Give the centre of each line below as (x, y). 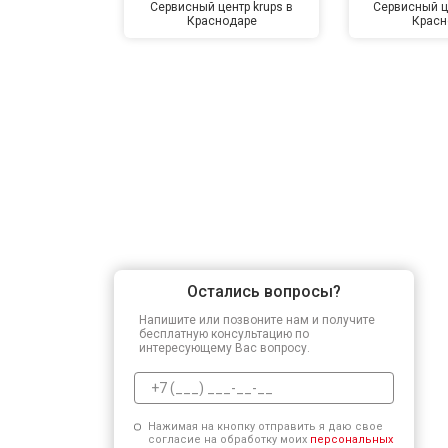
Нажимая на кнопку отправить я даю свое (265, 426)
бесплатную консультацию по (224, 333)
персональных (351, 439)
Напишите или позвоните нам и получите (257, 319)
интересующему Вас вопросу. (224, 347)
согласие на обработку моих (228, 439)
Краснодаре (221, 20)
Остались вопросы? (264, 291)
